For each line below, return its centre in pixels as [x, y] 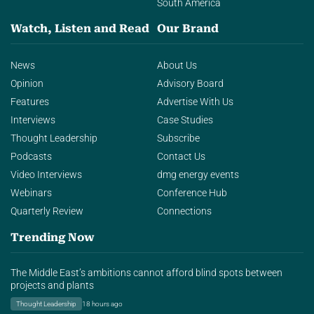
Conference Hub [192, 193]
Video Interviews [46, 175]
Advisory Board [190, 84]
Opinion [27, 84]
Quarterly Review [47, 212]
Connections [184, 212]
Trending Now [53, 237]
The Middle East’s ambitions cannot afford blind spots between [146, 273]
